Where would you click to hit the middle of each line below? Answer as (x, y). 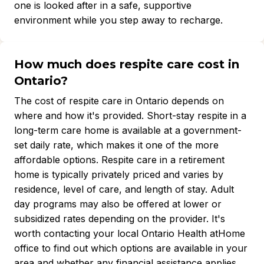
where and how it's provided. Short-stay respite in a (130, 115)
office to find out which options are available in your (131, 248)
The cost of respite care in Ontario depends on (119, 101)
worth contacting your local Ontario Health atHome (130, 233)
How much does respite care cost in (127, 64)
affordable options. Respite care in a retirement (119, 160)
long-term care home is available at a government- (128, 130)
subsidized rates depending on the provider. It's (120, 219)
